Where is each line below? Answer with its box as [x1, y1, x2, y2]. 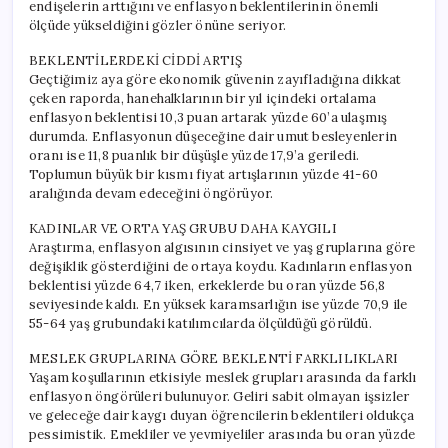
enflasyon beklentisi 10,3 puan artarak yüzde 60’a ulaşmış [29, 108, 388, 126]
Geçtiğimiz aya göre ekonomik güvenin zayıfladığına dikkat [29, 70, 402, 88]
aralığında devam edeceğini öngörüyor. [29, 184, 274, 202]
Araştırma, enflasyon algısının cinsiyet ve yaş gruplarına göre [29, 238, 416, 256]
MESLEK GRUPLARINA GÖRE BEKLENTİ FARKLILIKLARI [29, 349, 398, 367]
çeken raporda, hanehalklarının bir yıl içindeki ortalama [29, 89, 377, 107]
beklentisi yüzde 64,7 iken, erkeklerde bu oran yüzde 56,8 [29, 276, 386, 294]
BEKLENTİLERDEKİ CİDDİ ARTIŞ [29, 51, 243, 69]
